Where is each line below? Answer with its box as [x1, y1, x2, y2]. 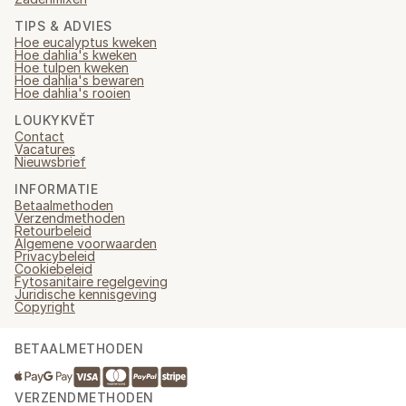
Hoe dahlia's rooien [14, 85, 130, 101]
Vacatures [14, 141, 75, 157]
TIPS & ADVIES [14, 18, 112, 34]
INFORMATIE [14, 181, 98, 197]
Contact [14, 129, 64, 144]
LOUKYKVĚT [14, 112, 96, 128]
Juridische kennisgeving [14, 286, 157, 302]
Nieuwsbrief [14, 154, 86, 169]
